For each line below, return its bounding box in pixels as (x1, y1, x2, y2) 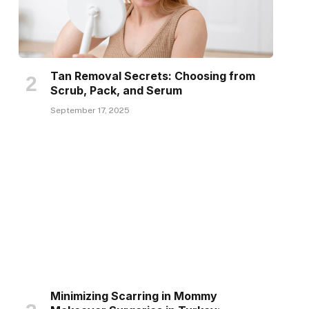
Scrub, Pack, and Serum (50, 83, 182, 98)
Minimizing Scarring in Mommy (50, 289, 217, 303)
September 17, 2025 (50, 106, 130, 116)
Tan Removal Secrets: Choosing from (50, 69, 255, 83)
